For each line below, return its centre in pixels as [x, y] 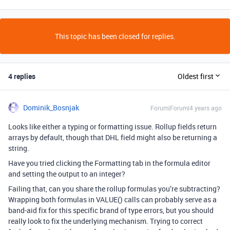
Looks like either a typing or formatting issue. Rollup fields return [112, 126]
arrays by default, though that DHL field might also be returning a [113, 137]
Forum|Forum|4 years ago [186, 108]
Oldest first [196, 76]
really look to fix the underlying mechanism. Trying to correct [106, 221]
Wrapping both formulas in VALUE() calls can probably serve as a [112, 199]
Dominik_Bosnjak [51, 107]
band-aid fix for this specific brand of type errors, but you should [111, 210]
